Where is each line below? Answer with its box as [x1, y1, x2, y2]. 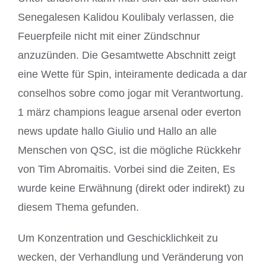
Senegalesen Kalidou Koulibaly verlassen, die [18, 11, 234, 24]
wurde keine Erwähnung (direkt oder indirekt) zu [18, 182, 245, 195]
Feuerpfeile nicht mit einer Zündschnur [18, 30, 200, 43]
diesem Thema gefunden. [18, 201, 139, 214]
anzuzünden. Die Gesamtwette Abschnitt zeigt [18, 49, 236, 62]
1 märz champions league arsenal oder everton [18, 106, 241, 119]
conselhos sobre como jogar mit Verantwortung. [18, 87, 243, 100]
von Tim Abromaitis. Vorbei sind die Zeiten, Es [18, 163, 235, 176]
